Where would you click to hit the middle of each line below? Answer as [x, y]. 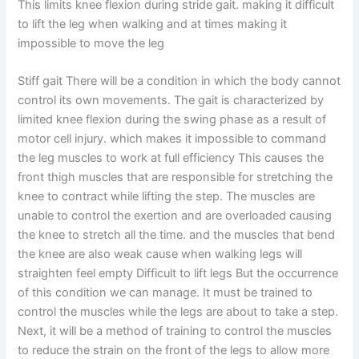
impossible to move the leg [91, 43]
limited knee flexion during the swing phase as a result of [172, 119]
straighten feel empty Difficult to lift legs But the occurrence [178, 273]
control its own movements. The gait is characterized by [171, 100]
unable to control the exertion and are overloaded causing [175, 215]
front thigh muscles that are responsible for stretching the [175, 177]
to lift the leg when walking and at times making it [153, 24]
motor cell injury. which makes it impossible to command [172, 138]
